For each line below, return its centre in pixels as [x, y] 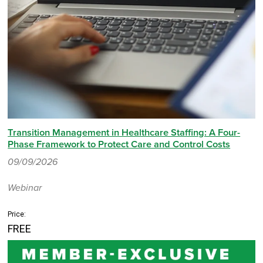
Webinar [25, 188]
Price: [17, 214]
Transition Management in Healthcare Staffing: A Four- [124, 132]
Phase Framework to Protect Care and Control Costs [119, 144]
